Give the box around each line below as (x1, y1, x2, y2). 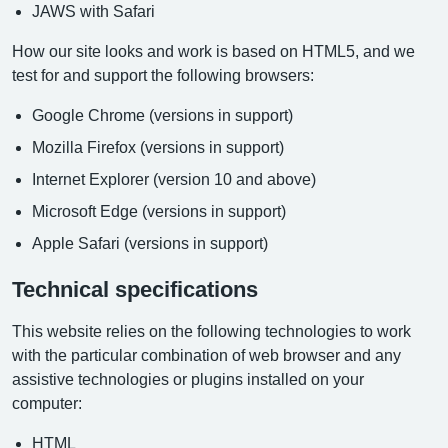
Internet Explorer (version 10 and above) (32, 171, 316, 187)
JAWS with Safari (32, 3, 155, 19)
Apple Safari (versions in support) (32, 235, 268, 251)
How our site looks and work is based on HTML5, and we (12, 43, 415, 59)
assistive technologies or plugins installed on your (12, 371, 364, 387)
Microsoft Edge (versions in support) (32, 203, 286, 219)
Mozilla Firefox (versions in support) (32, 139, 284, 155)
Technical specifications (12, 278, 258, 300)
